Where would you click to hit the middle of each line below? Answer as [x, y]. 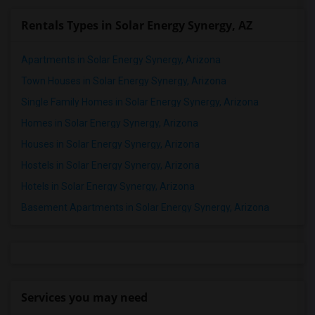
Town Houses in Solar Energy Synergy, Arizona [124, 81]
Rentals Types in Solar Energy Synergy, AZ [137, 25]
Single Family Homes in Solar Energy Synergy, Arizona [140, 102]
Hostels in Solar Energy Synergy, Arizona [110, 165]
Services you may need [84, 297]
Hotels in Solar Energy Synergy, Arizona [108, 186]
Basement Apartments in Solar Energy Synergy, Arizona [145, 207]
